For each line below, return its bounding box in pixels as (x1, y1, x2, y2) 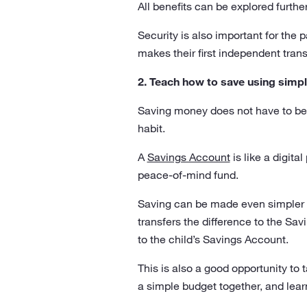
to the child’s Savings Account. (137, 232, 288, 246)
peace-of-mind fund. (137, 168, 238, 182)
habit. (137, 121, 165, 135)
